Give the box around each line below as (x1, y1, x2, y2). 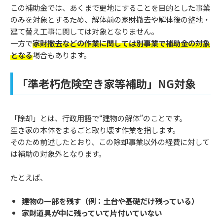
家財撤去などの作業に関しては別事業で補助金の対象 (33, 37, 210, 49)
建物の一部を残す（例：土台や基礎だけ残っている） (22, 195, 199, 207)
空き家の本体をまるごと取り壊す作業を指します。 (10, 124, 180, 136)
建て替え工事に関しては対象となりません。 (10, 26, 158, 37)
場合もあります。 (33, 49, 91, 61)
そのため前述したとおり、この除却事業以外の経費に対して (10, 136, 210, 147)
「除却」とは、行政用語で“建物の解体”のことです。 (10, 112, 186, 124)
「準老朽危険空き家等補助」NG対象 (17, 75, 196, 92)
